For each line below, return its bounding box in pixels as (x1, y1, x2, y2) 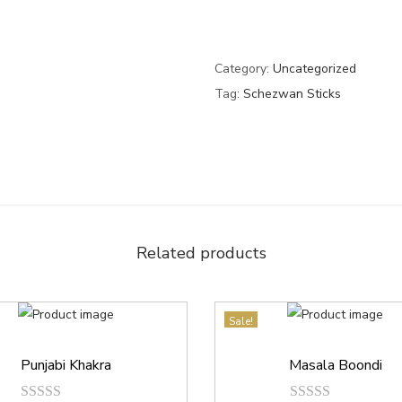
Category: (214, 60, 273, 78)
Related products (135, 241, 267, 264)
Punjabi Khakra (21, 355, 112, 376)
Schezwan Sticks (243, 85, 341, 103)
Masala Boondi (288, 355, 382, 376)
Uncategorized (273, 60, 356, 78)
